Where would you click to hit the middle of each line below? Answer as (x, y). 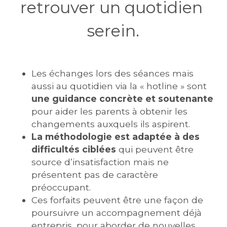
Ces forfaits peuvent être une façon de (117, 200)
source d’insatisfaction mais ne (100, 162)
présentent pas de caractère (94, 175)
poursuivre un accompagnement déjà (116, 213)
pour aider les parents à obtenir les (109, 111)
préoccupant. (61, 187)
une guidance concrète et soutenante (122, 99)
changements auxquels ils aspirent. (112, 124)
